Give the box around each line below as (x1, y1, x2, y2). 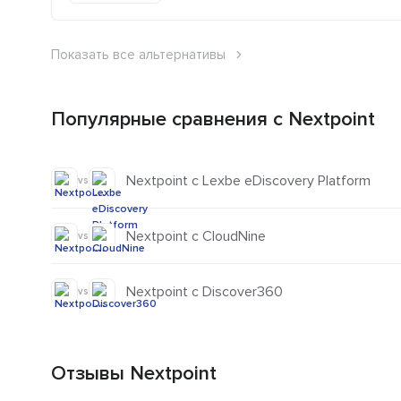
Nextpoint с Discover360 (126, 283, 283, 302)
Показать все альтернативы (51, 47, 226, 64)
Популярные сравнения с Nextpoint (51, 107, 375, 132)
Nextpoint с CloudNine (126, 226, 266, 245)
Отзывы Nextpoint (51, 362, 217, 387)
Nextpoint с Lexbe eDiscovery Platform (126, 171, 371, 190)
